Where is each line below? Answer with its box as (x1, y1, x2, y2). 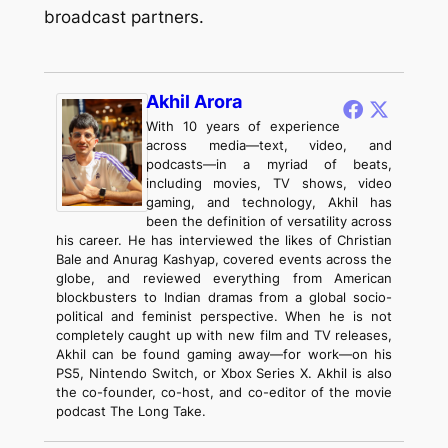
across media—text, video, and (145, 137, 393, 154)
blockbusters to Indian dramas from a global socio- (55, 289, 393, 306)
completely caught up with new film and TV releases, (55, 327, 393, 344)
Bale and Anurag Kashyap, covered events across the (55, 251, 393, 268)
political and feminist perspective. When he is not (55, 308, 393, 325)
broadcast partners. (43, 7, 204, 28)
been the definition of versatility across (145, 213, 393, 230)
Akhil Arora (145, 91, 242, 113)
